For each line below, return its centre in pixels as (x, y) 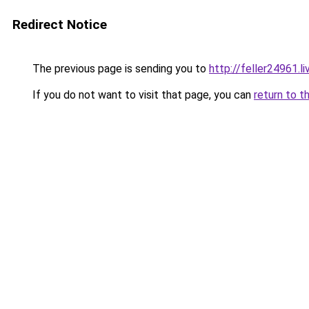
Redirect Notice (60, 24)
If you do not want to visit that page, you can (142, 95)
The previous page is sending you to (119, 69)
